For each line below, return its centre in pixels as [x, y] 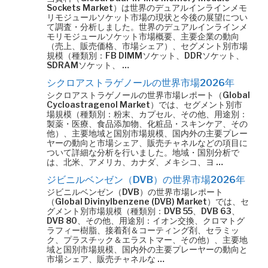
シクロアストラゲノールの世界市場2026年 [141, 83]
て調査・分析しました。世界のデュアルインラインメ [147, 27]
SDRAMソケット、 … [88, 65]
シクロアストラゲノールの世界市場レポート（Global [148, 95]
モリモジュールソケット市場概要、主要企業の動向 [143, 36]
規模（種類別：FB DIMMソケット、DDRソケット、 [145, 55]
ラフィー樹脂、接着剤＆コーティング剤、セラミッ [143, 230]
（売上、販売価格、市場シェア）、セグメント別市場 [147, 46]
